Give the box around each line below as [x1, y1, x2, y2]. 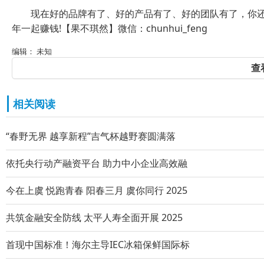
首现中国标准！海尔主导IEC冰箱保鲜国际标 [6, 238, 190, 251]
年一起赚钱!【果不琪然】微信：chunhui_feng [11, 22, 207, 35]
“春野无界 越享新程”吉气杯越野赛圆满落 [6, 130, 176, 143]
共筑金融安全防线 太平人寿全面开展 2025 [6, 211, 183, 224]
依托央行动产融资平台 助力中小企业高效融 [6, 157, 187, 170]
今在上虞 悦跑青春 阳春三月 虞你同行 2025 [6, 184, 187, 197]
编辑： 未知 [11, 46, 52, 57]
